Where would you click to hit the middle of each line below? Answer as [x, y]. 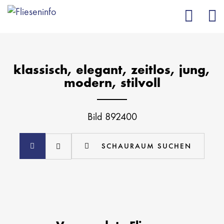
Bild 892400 [112, 116]
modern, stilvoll [112, 82]
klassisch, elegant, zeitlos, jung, [112, 69]
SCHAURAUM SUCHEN [146, 146]
